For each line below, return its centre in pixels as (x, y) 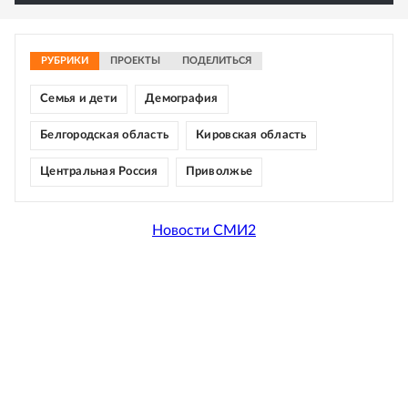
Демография (182, 99)
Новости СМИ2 (204, 230)
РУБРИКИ (65, 61)
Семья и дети (79, 99)
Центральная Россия (99, 172)
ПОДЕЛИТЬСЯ (217, 61)
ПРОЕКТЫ (135, 61)
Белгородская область (105, 136)
